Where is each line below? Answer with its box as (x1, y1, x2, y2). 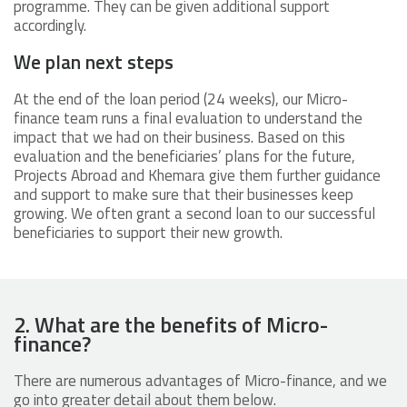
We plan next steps (14, 47, 178, 77)
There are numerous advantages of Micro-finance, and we (14, 369, 387, 393)
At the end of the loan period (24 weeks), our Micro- (14, 87, 348, 112)
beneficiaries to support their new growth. (14, 221, 283, 245)
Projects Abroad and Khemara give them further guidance (14, 164, 381, 188)
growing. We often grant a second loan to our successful (14, 202, 375, 226)
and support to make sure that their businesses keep (14, 183, 353, 207)
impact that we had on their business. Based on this (14, 125, 345, 150)
